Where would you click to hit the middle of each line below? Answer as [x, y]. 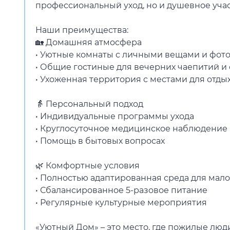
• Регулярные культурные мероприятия [121, 203]
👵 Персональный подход [89, 104]
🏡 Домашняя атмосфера [89, 42]
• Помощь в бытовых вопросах [100, 141]
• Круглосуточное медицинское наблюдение [131, 129]
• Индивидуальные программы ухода [115, 116]
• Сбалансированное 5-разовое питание [121, 190]
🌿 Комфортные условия [88, 166]
